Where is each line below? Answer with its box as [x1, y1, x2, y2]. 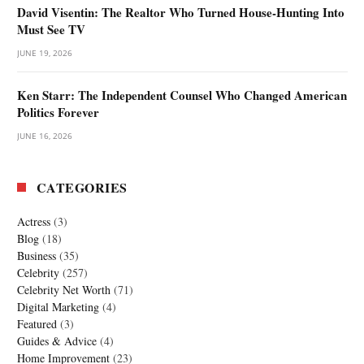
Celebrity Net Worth [17, 282, 110, 298]
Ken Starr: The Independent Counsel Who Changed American [17, 86, 347, 105]
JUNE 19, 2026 [17, 47, 72, 59]
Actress [17, 214, 50, 230]
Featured [17, 316, 57, 332]
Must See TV [17, 20, 85, 39]
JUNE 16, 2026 [17, 130, 72, 142]
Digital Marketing [17, 299, 99, 315]
